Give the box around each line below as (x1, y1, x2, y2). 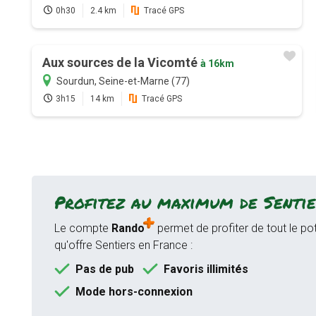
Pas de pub (75, 262, 134, 276)
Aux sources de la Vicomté (42, 55, 200, 71)
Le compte (54, 221, 111, 236)
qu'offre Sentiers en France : (54, 238, 193, 253)
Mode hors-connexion (75, 285, 193, 299)
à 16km (200, 58, 234, 70)
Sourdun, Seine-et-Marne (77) (56, 75, 190, 87)
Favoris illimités (163, 262, 248, 276)
